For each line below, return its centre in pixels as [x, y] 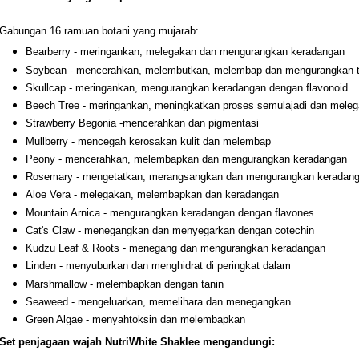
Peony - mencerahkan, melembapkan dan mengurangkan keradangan [186, 159]
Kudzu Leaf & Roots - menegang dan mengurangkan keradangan [175, 248]
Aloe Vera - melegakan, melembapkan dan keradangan [152, 195]
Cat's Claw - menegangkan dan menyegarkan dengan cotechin [169, 230]
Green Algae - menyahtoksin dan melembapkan [135, 319]
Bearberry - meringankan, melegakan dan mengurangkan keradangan [185, 52]
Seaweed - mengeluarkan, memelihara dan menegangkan [158, 301]
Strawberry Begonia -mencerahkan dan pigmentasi [142, 123]
